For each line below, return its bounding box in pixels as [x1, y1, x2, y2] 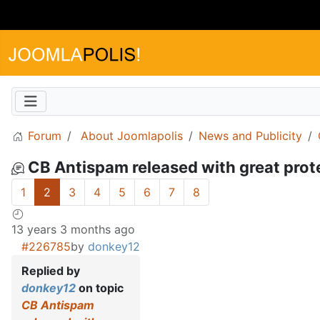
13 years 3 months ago [11, 222, 135, 237]
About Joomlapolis [81, 129, 183, 143]
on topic [76, 281, 124, 296]
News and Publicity [199, 129, 302, 143]
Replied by [21, 264, 80, 279]
